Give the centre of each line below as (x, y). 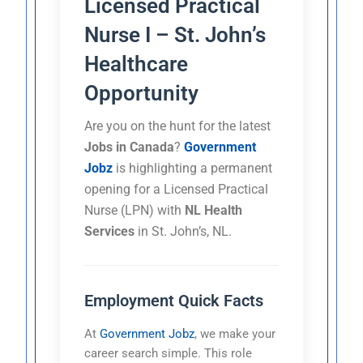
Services (110, 231)
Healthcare (137, 64)
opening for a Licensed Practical (177, 189)
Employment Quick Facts (174, 300)
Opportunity (142, 93)
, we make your (235, 333)
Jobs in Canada (130, 147)
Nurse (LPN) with (135, 210)
